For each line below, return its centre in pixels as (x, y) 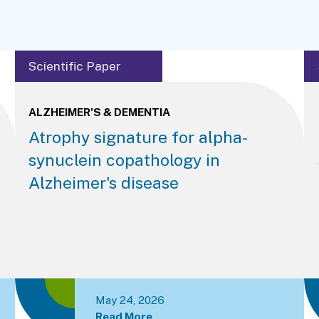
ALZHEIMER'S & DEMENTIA (99, 112)
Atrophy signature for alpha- (138, 137)
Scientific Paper (74, 66)
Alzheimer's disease (103, 182)
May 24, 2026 (130, 300)
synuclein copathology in (124, 159)
